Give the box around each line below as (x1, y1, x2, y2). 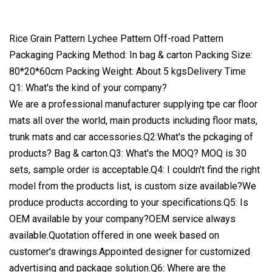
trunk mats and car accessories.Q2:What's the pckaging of (9, 131, 253, 143)
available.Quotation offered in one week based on (9, 229, 219, 241)
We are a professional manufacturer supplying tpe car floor (9, 98, 257, 110)
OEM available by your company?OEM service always (9, 212, 236, 225)
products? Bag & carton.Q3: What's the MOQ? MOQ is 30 (9, 147, 246, 159)
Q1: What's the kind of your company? (9, 81, 167, 93)
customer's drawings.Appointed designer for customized (9, 245, 250, 257)
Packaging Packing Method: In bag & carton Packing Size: (9, 49, 253, 61)
